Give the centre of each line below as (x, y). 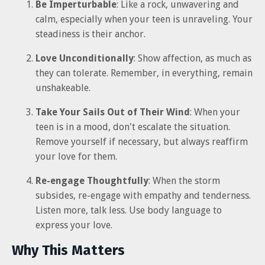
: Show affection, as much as (193, 58)
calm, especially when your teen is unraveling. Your (144, 19)
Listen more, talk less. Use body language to (129, 210)
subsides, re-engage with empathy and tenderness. (143, 195)
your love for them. (76, 156)
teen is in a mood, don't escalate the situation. (133, 127)
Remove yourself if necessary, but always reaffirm (142, 141)
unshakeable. (63, 88)
